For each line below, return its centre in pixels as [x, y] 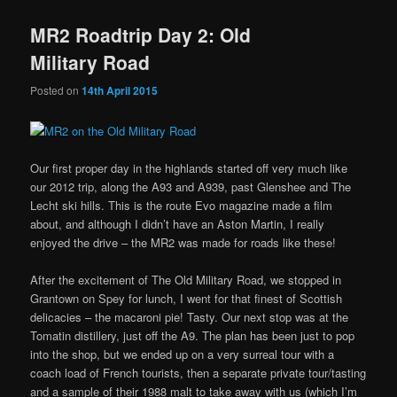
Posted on [56, 90]
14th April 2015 [120, 90]
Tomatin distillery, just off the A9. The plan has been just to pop [193, 336]
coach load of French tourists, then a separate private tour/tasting [198, 373]
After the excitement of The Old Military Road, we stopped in [186, 280]
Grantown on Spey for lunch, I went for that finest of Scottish [187, 299]
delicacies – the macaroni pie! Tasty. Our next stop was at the [190, 317]
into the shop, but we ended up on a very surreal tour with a [183, 354]
